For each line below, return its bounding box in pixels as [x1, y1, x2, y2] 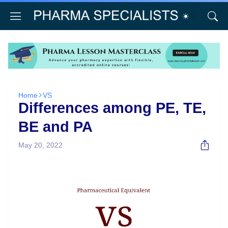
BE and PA [18, 119, 93, 135]
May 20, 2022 [18, 141, 63, 150]
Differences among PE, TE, [18, 100, 206, 117]
